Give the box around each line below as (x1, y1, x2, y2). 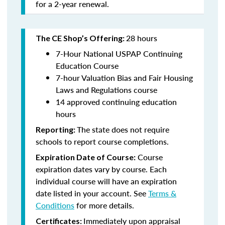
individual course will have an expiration (36, 175, 177, 187)
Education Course (56, 60, 119, 71)
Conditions (36, 199, 74, 211)
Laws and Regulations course (56, 84, 157, 95)
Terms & (148, 187, 176, 199)
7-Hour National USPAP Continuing (56, 48, 182, 59)
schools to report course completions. (36, 136, 169, 147)
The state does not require (77, 124, 169, 135)
